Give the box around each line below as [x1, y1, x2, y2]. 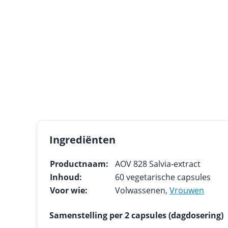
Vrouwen [169, 185, 204, 196]
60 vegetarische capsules [115, 172, 211, 183]
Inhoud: [50, 172, 82, 183]
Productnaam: [50, 158, 108, 169]
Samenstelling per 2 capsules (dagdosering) [49, 210, 223, 221]
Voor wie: [50, 185, 88, 196]
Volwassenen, [115, 185, 169, 196]
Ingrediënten [49, 133, 116, 147]
